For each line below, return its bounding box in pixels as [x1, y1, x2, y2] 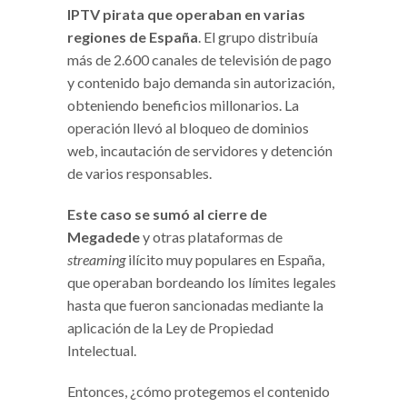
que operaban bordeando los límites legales [67, 273, 336, 291]
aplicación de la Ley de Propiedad [67, 318, 273, 336]
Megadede [67, 227, 140, 245]
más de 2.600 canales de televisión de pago [67, 50, 332, 68]
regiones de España [67, 27, 198, 45]
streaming [67, 250, 125, 268]
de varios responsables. [67, 164, 212, 182]
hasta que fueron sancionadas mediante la [67, 295, 323, 313]
